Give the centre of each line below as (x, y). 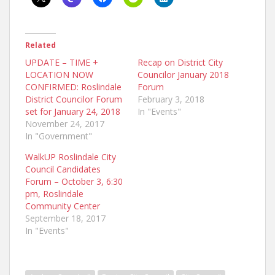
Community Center (63, 206)
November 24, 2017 (65, 123)
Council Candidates (63, 169)
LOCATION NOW (59, 74)
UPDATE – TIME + (62, 62)
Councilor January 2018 (183, 74)
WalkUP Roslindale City (71, 157)
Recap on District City (180, 62)
